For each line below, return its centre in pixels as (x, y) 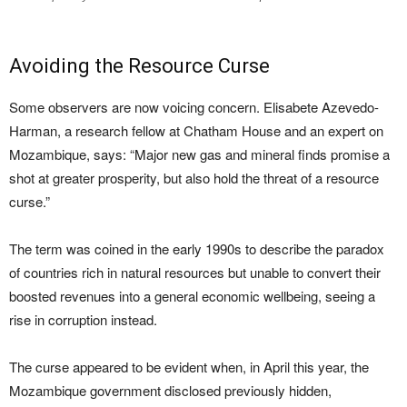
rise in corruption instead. (83, 319)
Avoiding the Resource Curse (139, 65)
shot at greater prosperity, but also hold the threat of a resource (194, 177)
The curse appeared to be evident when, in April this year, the (189, 366)
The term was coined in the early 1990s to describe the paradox (197, 248)
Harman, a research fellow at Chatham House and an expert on (196, 130)
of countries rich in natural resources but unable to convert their (195, 272)
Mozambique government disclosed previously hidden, (170, 390)
